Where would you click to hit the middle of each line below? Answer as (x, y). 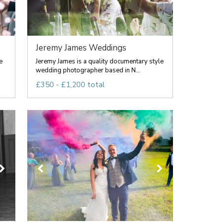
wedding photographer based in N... (88, 70)
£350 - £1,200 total (70, 85)
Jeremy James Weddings (81, 48)
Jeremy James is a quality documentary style (99, 61)
